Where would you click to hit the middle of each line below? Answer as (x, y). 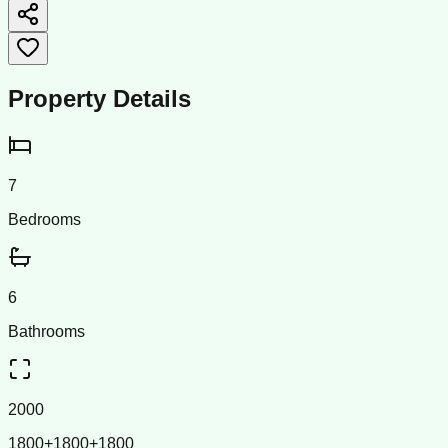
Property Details (99, 98)
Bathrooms (46, 331)
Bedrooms (44, 219)
